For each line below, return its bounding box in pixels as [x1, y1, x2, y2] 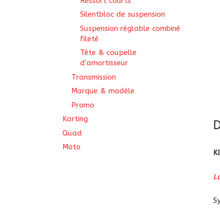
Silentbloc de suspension [80, 10, 165, 19]
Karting [62, 114, 88, 123]
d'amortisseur [80, 58, 128, 67]
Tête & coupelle [80, 48, 137, 57]
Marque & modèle [71, 86, 135, 95]
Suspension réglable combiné [80, 24, 180, 33]
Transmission [71, 72, 116, 82]
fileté [80, 34, 99, 43]
